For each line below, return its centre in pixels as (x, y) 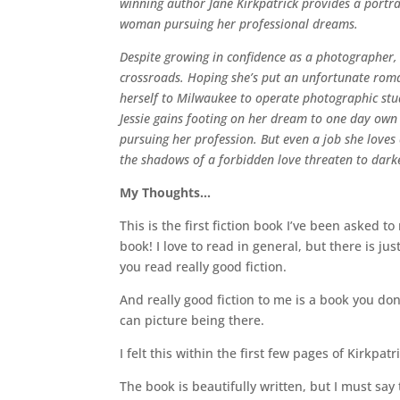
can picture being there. (192, 320)
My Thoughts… (166, 192)
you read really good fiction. (204, 266)
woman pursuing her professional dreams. (239, 23)
